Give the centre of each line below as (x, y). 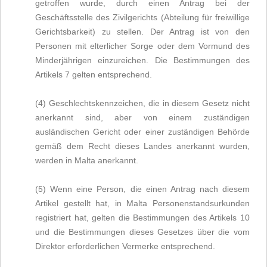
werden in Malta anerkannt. (87, 160)
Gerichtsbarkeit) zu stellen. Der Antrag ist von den (142, 32)
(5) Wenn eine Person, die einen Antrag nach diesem (142, 189)
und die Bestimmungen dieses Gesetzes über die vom (142, 232)
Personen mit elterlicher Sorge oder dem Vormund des (142, 46)
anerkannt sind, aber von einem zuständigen (142, 117)
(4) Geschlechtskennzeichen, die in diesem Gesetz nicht (142, 103)
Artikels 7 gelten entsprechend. (94, 74)
